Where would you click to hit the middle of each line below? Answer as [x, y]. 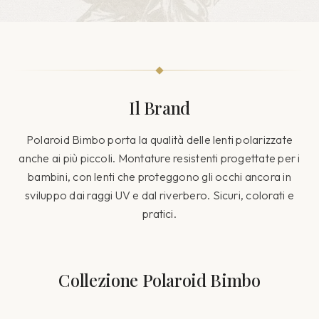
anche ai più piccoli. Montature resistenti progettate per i [159, 158]
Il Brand [159, 107]
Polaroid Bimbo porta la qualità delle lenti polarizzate [159, 139]
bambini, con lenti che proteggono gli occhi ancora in [159, 176]
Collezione [100, 279]
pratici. [159, 213]
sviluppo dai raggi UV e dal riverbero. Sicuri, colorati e [159, 195]
